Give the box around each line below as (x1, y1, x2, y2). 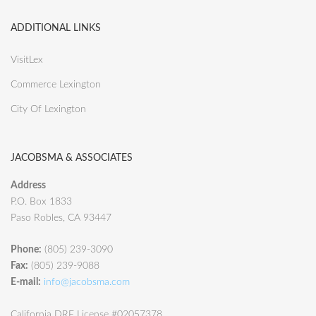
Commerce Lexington (11, 79, 101, 90)
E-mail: (11, 277, 41, 288)
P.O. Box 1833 (11, 196, 72, 207)
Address (11, 180, 46, 190)
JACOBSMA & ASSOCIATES (11, 152, 133, 163)
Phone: (11, 245, 42, 255)
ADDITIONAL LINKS (11, 23, 101, 33)
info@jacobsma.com (44, 277, 130, 288)
